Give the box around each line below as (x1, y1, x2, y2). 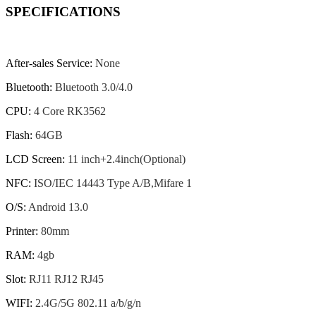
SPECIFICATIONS (6, 4, 121, 20)
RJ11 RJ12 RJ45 (29, 273, 104, 286)
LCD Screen (6, 153, 62, 166)
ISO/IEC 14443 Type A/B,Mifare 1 (34, 177, 192, 190)
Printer (6, 225, 35, 238)
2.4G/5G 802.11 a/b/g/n (35, 297, 141, 310)
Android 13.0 (28, 201, 88, 214)
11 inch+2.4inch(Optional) (68, 153, 186, 166)
